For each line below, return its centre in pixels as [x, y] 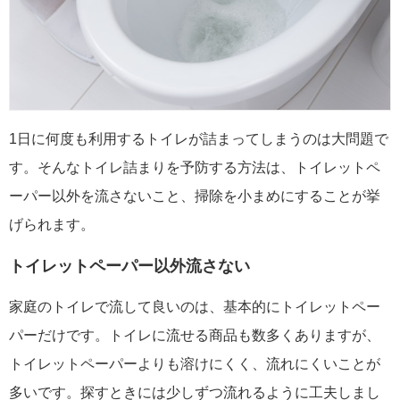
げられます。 [52, 224]
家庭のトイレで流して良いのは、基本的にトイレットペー [195, 306]
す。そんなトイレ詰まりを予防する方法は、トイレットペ [195, 167]
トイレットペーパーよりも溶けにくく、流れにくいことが [195, 363]
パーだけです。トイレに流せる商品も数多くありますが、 [195, 335]
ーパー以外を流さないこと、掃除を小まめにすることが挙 [195, 196]
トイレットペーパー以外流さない [129, 266]
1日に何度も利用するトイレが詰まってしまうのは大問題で [199, 138]
